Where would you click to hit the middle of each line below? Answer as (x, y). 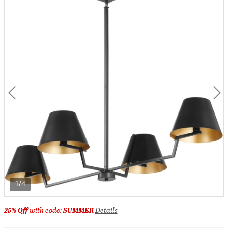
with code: (45, 210)
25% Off (16, 210)
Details (106, 210)
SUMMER (78, 210)
